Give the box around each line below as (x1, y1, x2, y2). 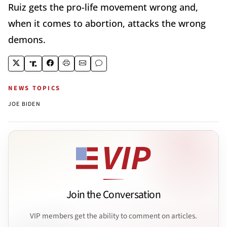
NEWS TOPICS (8, 84, 61, 93)
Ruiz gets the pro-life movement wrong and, (8, 1, 198, 14)
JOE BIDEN (8, 100, 41, 109)
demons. (8, 33, 48, 46)
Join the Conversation (66, 187, 161, 203)
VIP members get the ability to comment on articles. (30, 210, 197, 221)
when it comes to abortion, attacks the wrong (8, 17, 206, 30)
